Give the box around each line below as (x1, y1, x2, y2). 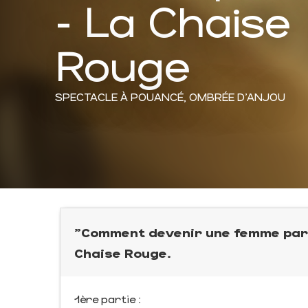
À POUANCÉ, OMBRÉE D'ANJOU (120, 89, 285, 103)
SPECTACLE (55, 89, 118, 103)
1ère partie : (74, 292, 141, 305)
